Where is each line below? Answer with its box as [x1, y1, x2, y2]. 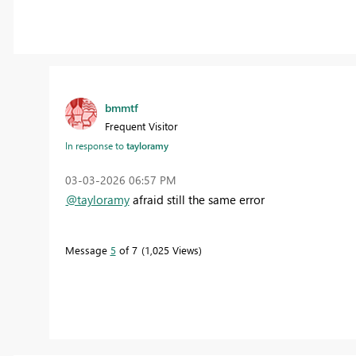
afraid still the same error [129, 192, 265, 208]
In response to [64, 139, 126, 153]
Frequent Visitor [104, 119, 178, 133]
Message [64, 243, 110, 257]
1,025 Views [144, 243, 199, 257]
